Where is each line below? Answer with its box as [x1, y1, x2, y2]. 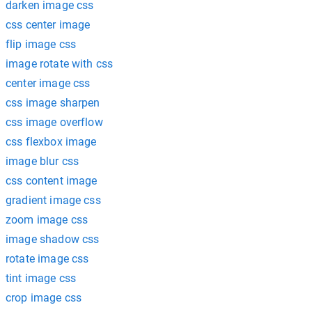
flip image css [6, 38, 77, 51]
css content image [6, 174, 97, 187]
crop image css [6, 291, 82, 304]
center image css [6, 77, 91, 90]
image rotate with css [6, 57, 114, 70]
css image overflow [6, 116, 103, 129]
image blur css [6, 155, 79, 168]
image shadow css [6, 233, 100, 246]
